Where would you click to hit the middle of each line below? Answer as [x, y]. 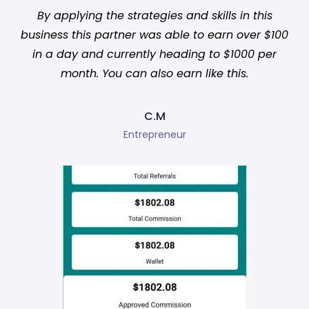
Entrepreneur [154, 135]
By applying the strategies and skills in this [154, 16]
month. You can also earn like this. [154, 74]
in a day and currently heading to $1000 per [154, 54]
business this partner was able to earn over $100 [154, 35]
